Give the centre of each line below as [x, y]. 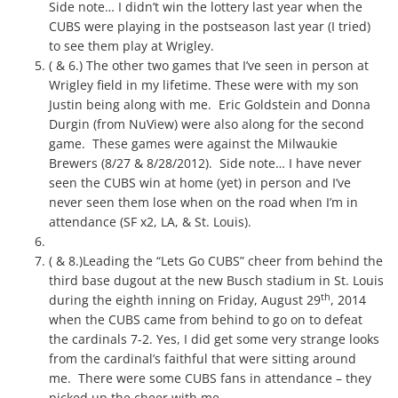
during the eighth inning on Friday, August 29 [185, 300]
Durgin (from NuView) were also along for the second [207, 124]
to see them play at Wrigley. [131, 46]
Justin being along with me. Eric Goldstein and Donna [210, 104]
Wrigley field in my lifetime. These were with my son [204, 85]
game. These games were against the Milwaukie [193, 143]
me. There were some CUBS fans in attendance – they [210, 378]
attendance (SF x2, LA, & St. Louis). [150, 222]
